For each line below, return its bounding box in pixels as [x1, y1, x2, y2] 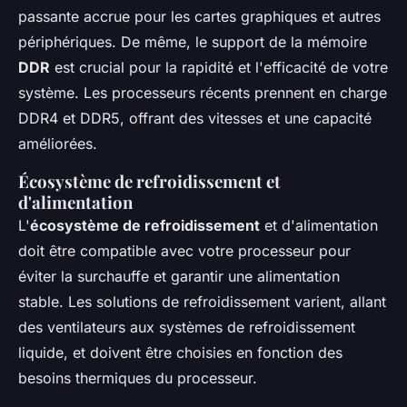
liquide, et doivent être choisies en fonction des [18, 342, 342, 362]
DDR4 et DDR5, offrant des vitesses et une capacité [18, 108, 372, 127]
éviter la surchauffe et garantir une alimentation [18, 266, 340, 285]
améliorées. [18, 134, 97, 153]
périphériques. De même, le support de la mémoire [18, 32, 367, 51]
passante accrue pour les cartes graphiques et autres [18, 6, 381, 25]
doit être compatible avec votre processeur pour [18, 241, 351, 260]
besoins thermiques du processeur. [18, 368, 257, 387]
